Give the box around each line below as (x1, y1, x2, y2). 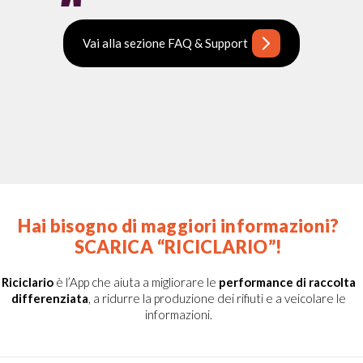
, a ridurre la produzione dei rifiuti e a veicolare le (88, 290, 346, 305)
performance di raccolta (218, 274, 356, 289)
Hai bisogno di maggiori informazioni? (18, 214, 339, 237)
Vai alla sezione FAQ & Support (83, 36, 248, 51)
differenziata (11, 290, 88, 305)
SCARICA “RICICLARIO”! (74, 235, 283, 258)
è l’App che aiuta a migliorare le (53, 274, 219, 289)
